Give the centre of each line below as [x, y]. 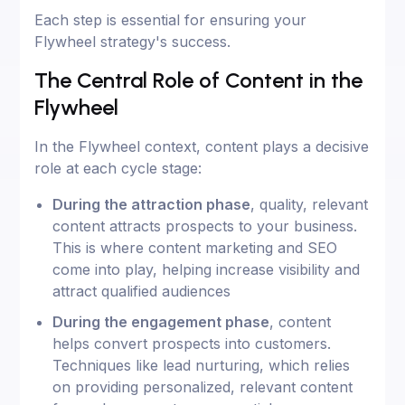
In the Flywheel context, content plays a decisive [202, 146]
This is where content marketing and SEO [195, 247]
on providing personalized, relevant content [203, 386]
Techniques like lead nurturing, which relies [202, 365]
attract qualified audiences [142, 291]
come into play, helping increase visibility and [207, 269]
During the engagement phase [161, 321]
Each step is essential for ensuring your [171, 19]
